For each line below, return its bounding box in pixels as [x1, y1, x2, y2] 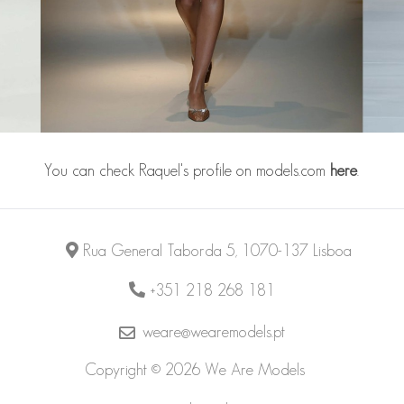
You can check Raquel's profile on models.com [44, 161, 331, 179]
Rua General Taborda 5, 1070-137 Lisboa [83, 241, 353, 260]
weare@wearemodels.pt [142, 322, 285, 341]
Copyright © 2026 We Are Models [84, 360, 305, 379]
